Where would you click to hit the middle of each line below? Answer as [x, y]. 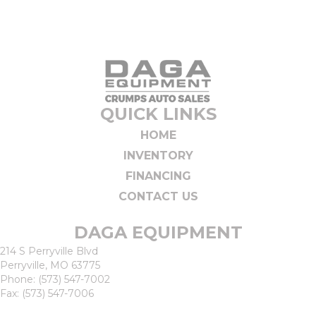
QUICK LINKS [158, 114]
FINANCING [158, 176]
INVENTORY [158, 156]
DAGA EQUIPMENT [158, 233]
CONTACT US [158, 197]
